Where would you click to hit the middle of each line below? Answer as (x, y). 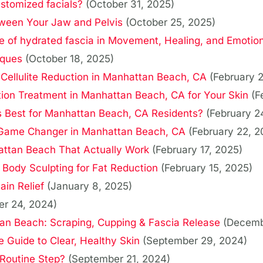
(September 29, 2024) (195, 241)
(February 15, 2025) (207, 168)
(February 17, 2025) (197, 150)
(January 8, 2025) (90, 186)
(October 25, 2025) (171, 23)
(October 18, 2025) (70, 59)
